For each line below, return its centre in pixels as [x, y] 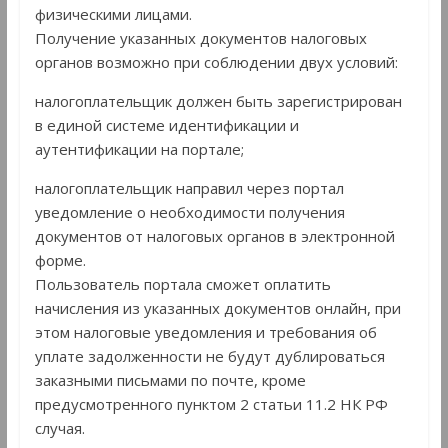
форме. [60, 260]
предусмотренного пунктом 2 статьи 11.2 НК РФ [211, 404]
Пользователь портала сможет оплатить [182, 284]
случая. [59, 428]
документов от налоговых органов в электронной [214, 236]
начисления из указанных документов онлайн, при [217, 308]
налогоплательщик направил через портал [189, 188]
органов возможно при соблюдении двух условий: [216, 62]
